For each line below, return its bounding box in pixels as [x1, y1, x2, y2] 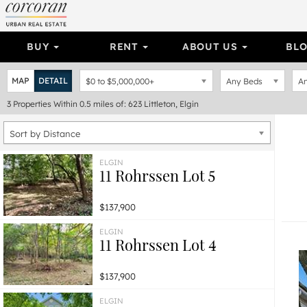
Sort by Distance [10, 128, 80, 139]
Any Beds [226, 76, 262, 86]
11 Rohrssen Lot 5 [99, 165, 215, 186]
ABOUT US [182, 40, 241, 53]
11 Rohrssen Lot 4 [99, 234, 217, 255]
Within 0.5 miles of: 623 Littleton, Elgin [53, 99, 199, 109]
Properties [13, 99, 51, 109]
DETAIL [38, 75, 68, 86]
